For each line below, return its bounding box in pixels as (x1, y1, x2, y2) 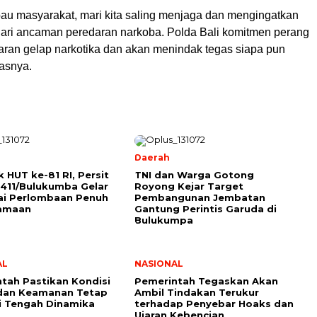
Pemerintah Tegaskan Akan (134, 275, 278, 287)
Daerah (134, 152, 170, 163)
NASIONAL (134, 258, 183, 270)
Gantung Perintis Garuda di (134, 203, 277, 215)
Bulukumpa (134, 214, 193, 226)
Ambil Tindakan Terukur (134, 287, 259, 299)
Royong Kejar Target (134, 180, 243, 192)
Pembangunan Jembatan (134, 192, 265, 204)
